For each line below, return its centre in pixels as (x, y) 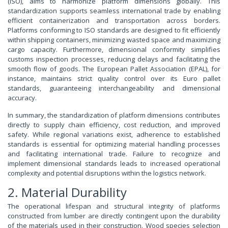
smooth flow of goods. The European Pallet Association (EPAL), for (114, 69)
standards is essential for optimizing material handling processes (114, 144)
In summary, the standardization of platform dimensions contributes (114, 115)
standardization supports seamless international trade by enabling (114, 11)
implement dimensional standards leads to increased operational (114, 164)
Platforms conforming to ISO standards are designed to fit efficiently (114, 30)
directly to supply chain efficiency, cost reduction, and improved (114, 125)
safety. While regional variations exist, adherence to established (114, 135)
